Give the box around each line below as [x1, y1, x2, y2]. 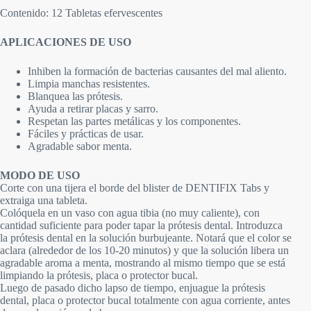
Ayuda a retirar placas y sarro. [28, 102, 158, 115]
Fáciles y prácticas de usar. [28, 127, 144, 140]
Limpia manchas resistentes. [28, 77, 150, 90]
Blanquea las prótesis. [28, 90, 123, 102]
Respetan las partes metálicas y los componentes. [28, 115, 241, 127]
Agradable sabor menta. [28, 140, 132, 152]
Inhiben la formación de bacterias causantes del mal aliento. [28, 65, 287, 77]
